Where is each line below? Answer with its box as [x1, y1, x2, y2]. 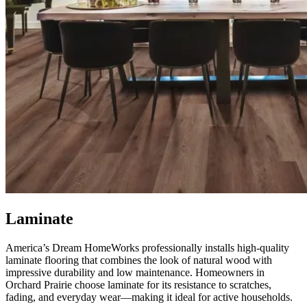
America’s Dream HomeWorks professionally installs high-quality [5, 241, 289, 254]
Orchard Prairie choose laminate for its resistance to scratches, [5, 278, 271, 291]
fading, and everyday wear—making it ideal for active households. [5, 291, 293, 303]
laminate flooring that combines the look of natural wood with [5, 254, 272, 266]
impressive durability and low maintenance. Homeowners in [5, 266, 265, 278]
